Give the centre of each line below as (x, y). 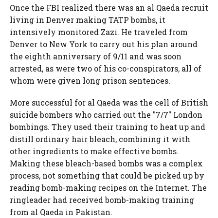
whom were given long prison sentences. (90, 81)
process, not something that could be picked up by (107, 175)
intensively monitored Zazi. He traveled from (99, 32)
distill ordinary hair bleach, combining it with (100, 139)
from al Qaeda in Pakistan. (61, 212)
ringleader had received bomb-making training (102, 200)
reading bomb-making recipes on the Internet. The (108, 188)
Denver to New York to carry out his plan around (104, 44)
